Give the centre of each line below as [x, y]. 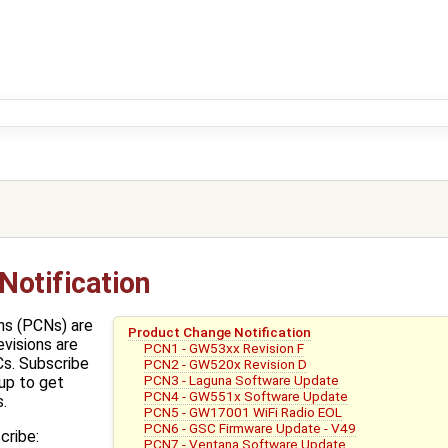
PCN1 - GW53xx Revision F [224, 348]
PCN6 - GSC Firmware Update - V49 [250, 428]
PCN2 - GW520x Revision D [226, 364]
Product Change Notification [219, 332]
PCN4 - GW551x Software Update [246, 396]
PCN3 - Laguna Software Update [242, 380]
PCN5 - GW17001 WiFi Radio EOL [243, 412]
